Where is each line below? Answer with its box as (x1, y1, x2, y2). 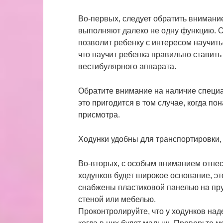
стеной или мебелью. (78, 195, 156, 204)
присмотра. (78, 111, 120, 119)
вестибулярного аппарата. (78, 62, 176, 71)
